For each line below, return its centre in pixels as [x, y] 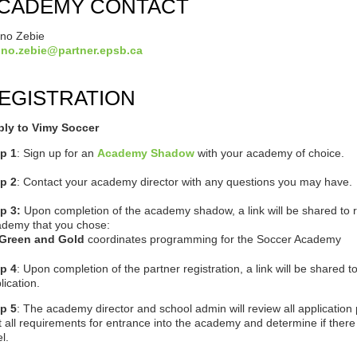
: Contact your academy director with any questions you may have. [185, 182]
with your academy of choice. [271, 153]
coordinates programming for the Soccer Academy [215, 239]
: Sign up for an [56, 153]
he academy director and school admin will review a [161, 308]
